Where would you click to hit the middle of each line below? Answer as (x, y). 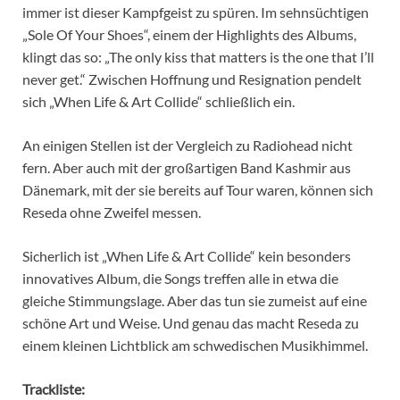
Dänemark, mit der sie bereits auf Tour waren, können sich (198, 189)
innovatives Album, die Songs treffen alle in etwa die (180, 278)
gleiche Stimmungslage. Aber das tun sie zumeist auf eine (195, 300)
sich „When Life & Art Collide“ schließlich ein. (158, 101)
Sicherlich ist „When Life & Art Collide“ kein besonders (187, 255)
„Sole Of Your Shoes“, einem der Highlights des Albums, (189, 34)
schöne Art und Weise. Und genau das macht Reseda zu (191, 322)
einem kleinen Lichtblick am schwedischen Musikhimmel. (195, 345)
